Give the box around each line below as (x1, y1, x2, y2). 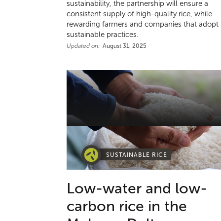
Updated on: (67, 42, 101, 50)
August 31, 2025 (103, 42, 147, 50)
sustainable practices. (67, 31, 139, 39)
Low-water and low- (67, 180, 208, 196)
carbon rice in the (67, 197, 187, 214)
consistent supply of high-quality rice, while (67, 10, 213, 18)
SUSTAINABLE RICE (106, 151, 168, 158)
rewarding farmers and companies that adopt (67, 20, 219, 29)
